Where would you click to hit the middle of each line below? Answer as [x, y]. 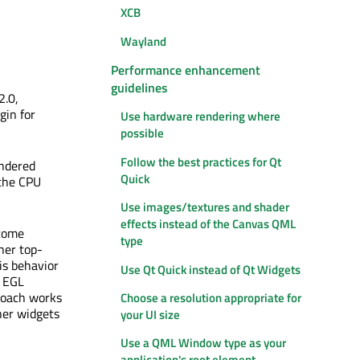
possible [142, 133]
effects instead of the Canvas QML [208, 224]
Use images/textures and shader [205, 207]
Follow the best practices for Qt [201, 162]
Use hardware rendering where [200, 117]
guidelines [139, 88]
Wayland [143, 41]
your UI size [150, 314]
